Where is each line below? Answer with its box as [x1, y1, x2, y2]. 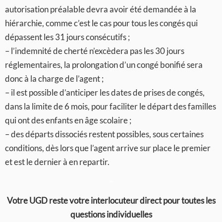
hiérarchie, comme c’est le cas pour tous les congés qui [5, 18, 198, 28]
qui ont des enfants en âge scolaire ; [5, 115, 131, 125]
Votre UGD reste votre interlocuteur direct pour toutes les [6, 195, 216, 206]
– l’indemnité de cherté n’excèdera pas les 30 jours [5, 46, 184, 56]
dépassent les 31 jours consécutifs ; [5, 32, 130, 42]
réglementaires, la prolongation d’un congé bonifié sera [5, 59, 203, 70]
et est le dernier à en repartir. [5, 157, 110, 167]
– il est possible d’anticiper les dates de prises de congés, [5, 87, 205, 98]
